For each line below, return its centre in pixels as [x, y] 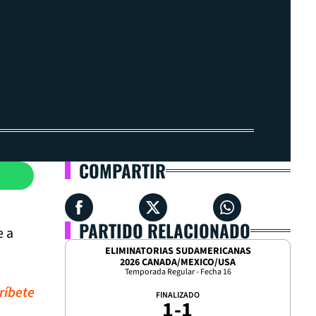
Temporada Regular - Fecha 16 [178, 272]
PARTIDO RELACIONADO [165, 230]
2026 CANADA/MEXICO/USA [178, 262]
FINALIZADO [178, 295]
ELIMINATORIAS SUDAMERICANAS [178, 251]
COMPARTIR [122, 170]
